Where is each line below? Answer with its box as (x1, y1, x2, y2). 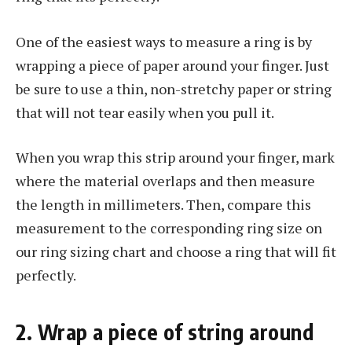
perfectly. (16, 266, 76, 285)
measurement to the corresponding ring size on (16, 218, 322, 238)
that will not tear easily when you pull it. (16, 102, 274, 122)
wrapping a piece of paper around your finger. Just (16, 55, 329, 75)
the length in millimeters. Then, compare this (16, 195, 311, 214)
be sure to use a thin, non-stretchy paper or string (16, 79, 332, 98)
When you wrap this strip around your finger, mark (16, 148, 335, 167)
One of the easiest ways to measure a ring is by (16, 31, 312, 51)
